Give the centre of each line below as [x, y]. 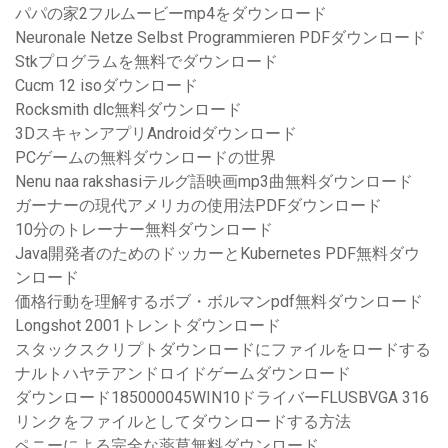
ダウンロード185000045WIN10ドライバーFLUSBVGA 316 [222, 398]
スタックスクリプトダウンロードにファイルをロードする [223, 350]
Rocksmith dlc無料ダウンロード [128, 110]
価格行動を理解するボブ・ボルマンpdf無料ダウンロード [219, 302]
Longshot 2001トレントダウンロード [148, 326]
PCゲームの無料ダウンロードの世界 [145, 158]
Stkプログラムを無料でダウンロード [146, 62]
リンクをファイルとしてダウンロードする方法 [183, 422]
